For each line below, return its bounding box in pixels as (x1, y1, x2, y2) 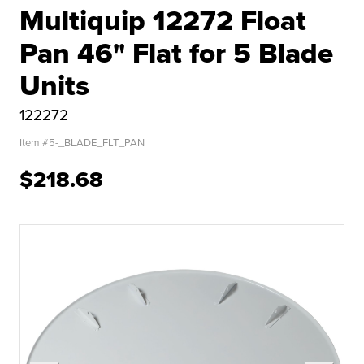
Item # (19, 135, 49, 150)
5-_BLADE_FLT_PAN (49, 135, 145, 150)
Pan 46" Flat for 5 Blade (19, 32, 333, 74)
